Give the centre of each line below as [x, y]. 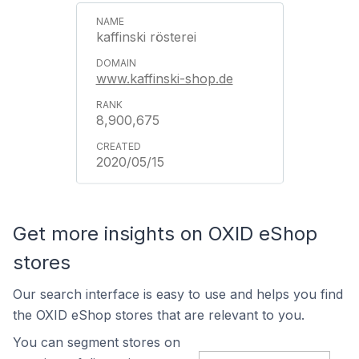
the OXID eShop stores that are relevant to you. [159, 315]
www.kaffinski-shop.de [164, 79]
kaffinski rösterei [146, 37]
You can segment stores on [97, 342]
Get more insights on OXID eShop [165, 234]
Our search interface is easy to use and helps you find [178, 294]
